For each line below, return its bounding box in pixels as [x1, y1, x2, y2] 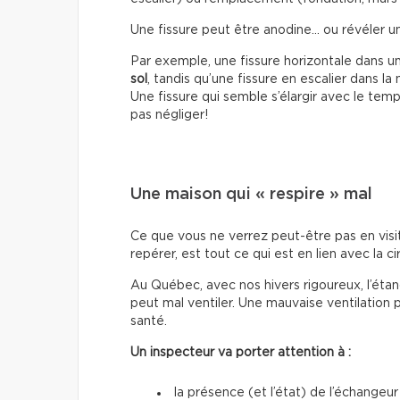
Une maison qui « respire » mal [130, 186, 372, 203]
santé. [130, 314, 167, 328]
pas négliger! [130, 108, 208, 121]
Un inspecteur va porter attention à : [130, 346, 351, 359]
